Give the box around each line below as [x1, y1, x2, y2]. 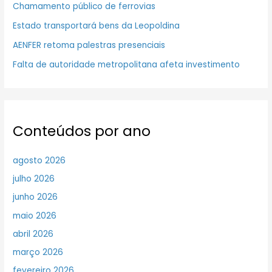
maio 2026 [13, 209, 57, 222]
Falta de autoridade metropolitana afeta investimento [13, 59, 240, 71]
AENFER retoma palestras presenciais [13, 39, 166, 52]
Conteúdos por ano [13, 121, 151, 141]
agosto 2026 [13, 154, 66, 166]
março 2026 [13, 246, 64, 259]
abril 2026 [13, 228, 54, 240]
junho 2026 [13, 191, 58, 203]
